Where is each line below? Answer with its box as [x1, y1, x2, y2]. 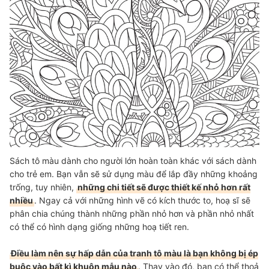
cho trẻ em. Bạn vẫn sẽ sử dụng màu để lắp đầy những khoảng [10, 168, 258, 179]
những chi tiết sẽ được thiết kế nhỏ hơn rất [77, 181, 250, 192]
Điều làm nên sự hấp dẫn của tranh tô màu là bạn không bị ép [11, 247, 258, 258]
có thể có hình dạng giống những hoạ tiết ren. [10, 221, 189, 232]
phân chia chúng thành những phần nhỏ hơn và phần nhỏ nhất [10, 208, 254, 219]
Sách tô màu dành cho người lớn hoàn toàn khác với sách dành [10, 155, 256, 166]
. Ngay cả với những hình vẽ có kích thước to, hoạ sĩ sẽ [34, 195, 250, 205]
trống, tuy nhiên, [10, 181, 76, 192]
